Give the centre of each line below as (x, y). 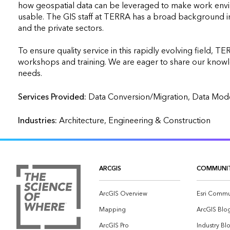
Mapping (112, 210)
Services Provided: (53, 97)
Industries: (38, 121)
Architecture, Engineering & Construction (135, 121)
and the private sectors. (61, 28)
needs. (30, 73)
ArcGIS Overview (123, 194)
